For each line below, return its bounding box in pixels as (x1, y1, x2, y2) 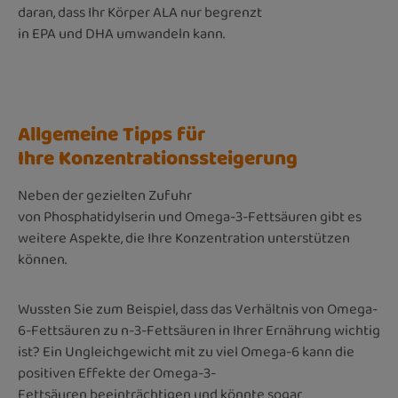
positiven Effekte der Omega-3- (18, 362, 216, 385)
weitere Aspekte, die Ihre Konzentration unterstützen (18, 227, 350, 250)
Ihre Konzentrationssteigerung (18, 143, 298, 174)
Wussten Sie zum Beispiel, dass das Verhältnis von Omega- (18, 298, 378, 321)
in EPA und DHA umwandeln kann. (18, 22, 225, 45)
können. (18, 248, 67, 271)
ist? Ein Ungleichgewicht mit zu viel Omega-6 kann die (18, 340, 354, 363)
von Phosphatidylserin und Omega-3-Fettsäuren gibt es (18, 205, 362, 228)
